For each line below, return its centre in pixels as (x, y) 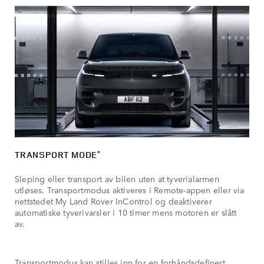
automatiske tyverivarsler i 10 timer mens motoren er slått (126, 212)
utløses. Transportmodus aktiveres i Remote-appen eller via (130, 190)
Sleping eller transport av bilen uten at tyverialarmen (117, 179)
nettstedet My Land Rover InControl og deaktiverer (113, 201)
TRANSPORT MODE (56, 155)
